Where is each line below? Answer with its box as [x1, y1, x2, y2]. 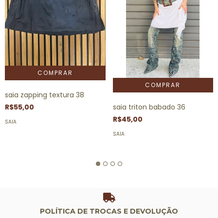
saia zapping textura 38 [5, 90, 84, 100]
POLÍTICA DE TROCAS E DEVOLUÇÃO [40, 206, 178, 216]
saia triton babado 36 [112, 102, 185, 112]
